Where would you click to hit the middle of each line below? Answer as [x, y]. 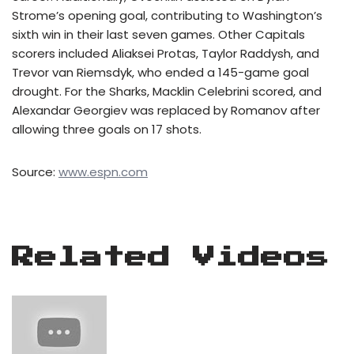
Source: [35, 172]
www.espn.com [103, 172]
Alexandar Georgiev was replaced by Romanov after [166, 110]
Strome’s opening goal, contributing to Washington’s [167, 15]
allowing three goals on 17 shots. [107, 129]
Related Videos [171, 258]
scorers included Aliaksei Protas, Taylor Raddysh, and [166, 53]
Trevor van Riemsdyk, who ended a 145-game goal [160, 72]
